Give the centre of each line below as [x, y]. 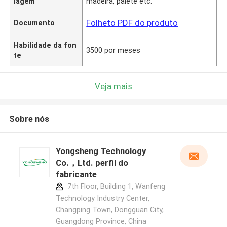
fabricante [76, 175]
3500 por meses [113, 50]
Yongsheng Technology [101, 151]
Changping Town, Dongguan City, [109, 210]
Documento [34, 23]
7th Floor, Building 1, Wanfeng [115, 187]
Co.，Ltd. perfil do [92, 163]
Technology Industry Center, [102, 198]
